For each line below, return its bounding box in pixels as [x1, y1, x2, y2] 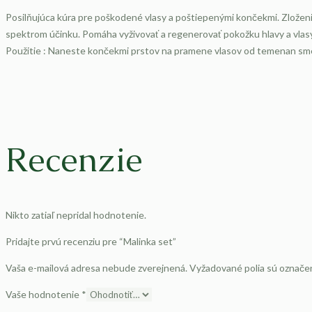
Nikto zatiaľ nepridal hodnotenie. [6, 209, 146, 221]
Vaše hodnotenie [6, 288, 81, 301]
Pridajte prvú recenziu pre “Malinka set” [6, 235, 176, 248]
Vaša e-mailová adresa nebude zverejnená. [6, 262, 187, 274]
